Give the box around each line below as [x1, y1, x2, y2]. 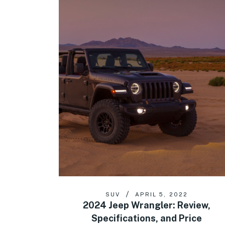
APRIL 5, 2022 [135, 191, 188, 197]
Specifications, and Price [91, 212, 202, 223]
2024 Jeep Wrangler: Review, [83, 199, 210, 210]
